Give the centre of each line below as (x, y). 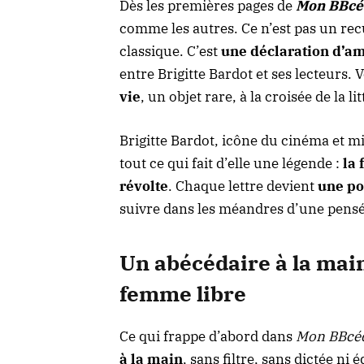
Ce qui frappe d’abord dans (208, 337)
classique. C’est (170, 51)
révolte (144, 186)
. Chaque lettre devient (243, 186)
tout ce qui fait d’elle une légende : (231, 163)
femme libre (183, 294)
